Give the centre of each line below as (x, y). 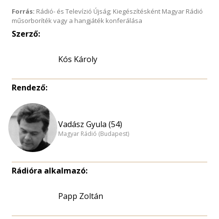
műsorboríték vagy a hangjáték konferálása (77, 21)
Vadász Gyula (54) (90, 124)
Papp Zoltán (81, 196)
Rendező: (30, 88)
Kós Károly (78, 59)
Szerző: (26, 34)
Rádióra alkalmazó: (50, 171)
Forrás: (23, 11)
